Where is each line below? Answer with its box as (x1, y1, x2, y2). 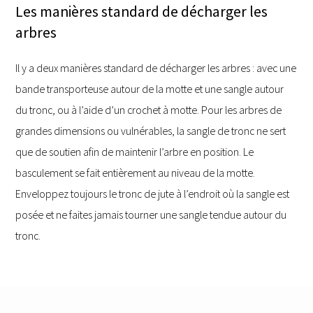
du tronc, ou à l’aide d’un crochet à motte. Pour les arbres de (15, 102, 282, 117)
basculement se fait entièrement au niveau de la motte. (15, 165, 256, 180)
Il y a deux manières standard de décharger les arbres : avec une (15, 60, 297, 75)
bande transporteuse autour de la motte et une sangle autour (15, 81, 284, 96)
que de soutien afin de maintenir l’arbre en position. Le (15, 144, 254, 159)
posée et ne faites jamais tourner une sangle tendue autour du (15, 207, 287, 221)
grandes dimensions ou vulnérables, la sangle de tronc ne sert (15, 123, 286, 138)
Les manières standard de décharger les (15, 1, 268, 21)
